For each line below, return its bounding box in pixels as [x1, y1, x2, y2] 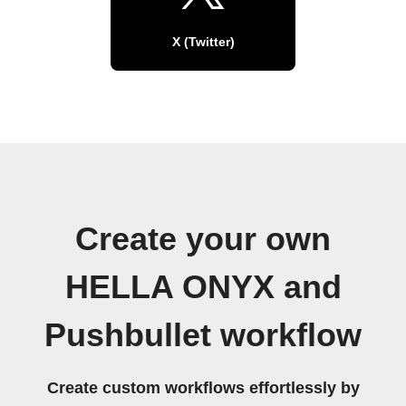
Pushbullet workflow [44, 316, 362, 353]
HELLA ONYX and [64, 268, 342, 305]
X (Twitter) [171, 34, 235, 49]
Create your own [75, 220, 331, 257]
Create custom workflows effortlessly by [46, 378, 360, 397]
